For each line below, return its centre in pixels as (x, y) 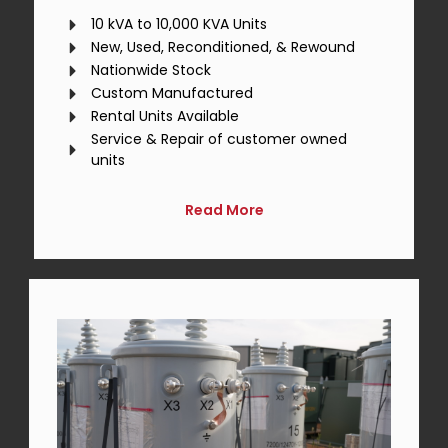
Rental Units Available (165, 116)
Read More (224, 210)
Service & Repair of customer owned (219, 139)
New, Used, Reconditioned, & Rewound (223, 47)
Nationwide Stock (151, 70)
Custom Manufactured (172, 93)
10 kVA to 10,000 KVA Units (179, 24)
